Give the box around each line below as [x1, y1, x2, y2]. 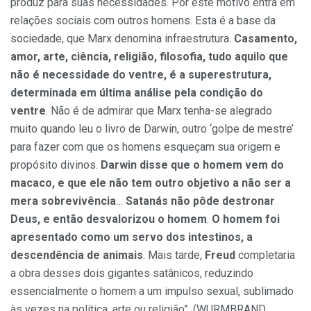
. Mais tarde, [143, 249, 205, 262]
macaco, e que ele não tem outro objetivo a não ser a [10, 176, 291, 190]
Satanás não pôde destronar [126, 194, 275, 208]
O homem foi [212, 212, 280, 226]
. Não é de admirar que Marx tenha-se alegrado [46, 104, 272, 118]
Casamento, [234, 32, 297, 46]
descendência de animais [10, 249, 143, 262]
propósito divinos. [10, 158, 101, 172]
